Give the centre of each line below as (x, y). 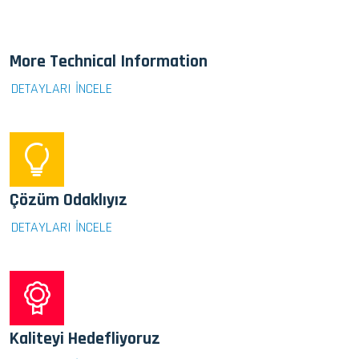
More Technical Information (109, 61)
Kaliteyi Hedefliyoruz (85, 339)
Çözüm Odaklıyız (69, 200)
